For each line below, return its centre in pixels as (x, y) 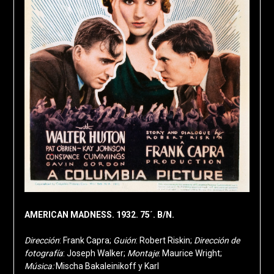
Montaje (143, 254)
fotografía (43, 254)
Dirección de (217, 241)
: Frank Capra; (86, 241)
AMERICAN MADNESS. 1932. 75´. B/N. (99, 215)
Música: (40, 266)
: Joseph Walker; (95, 254)
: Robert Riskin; (165, 241)
